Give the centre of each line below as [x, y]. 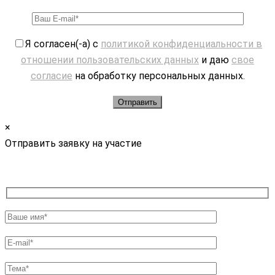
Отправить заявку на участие [73, 143]
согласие [51, 76]
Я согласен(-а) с [63, 44]
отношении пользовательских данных [110, 60]
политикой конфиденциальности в [181, 44]
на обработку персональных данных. [158, 76]
